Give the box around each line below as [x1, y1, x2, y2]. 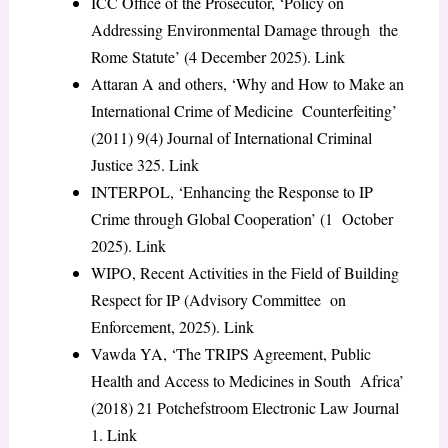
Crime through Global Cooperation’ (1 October [90, 208, 393, 230]
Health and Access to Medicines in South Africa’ [90, 370, 404, 392]
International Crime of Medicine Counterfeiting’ [90, 100, 397, 122]
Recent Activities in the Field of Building [139, 262, 399, 284]
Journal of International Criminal [166, 127, 372, 149]
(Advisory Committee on [183, 289, 346, 311]
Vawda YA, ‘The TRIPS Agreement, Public [90, 343, 371, 365]
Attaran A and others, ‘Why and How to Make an [90, 73, 404, 95]
